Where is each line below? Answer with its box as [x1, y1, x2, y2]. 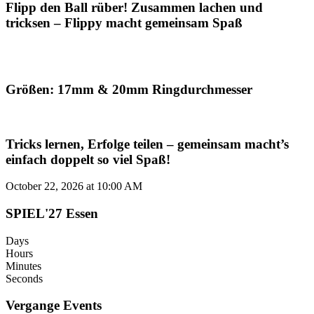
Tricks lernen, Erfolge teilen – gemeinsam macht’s [6, 136, 289, 151]
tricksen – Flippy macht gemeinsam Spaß [6, 15, 243, 30]
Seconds [6, 272, 43, 285]
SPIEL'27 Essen [6, 205, 98, 221]
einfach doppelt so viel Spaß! [6, 151, 170, 167]
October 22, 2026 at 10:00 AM [6, 180, 142, 193]
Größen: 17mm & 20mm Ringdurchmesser [6, 82, 252, 97]
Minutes [6, 259, 41, 272]
